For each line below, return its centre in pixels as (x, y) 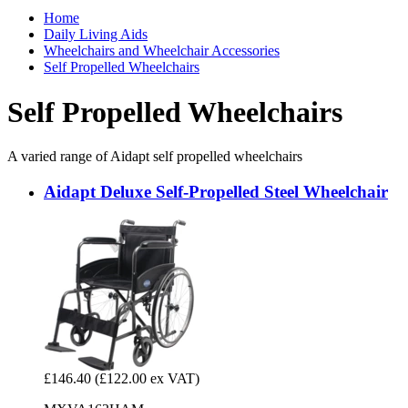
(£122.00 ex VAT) (147, 378)
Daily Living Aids (96, 35)
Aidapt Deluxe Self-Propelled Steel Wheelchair (216, 192)
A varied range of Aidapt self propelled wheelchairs (155, 157)
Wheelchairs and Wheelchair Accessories (162, 51)
